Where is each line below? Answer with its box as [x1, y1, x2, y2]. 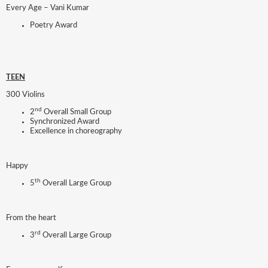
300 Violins [6, 90, 45, 99]
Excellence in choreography [30, 127, 124, 135]
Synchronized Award [30, 117, 99, 126]
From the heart [6, 214, 56, 222]
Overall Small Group [42, 108, 111, 116]
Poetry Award [30, 21, 77, 29]
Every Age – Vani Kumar [6, 4, 89, 12]
